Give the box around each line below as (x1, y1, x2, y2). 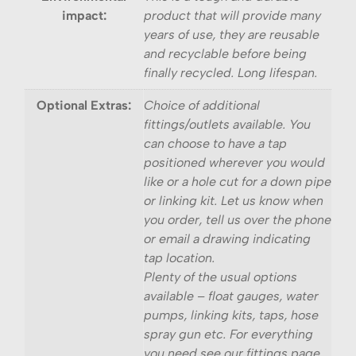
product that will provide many (144, 7, 321, 23)
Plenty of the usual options (144, 269, 297, 284)
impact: (61, 7, 106, 23)
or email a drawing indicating (144, 230, 311, 246)
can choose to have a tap (144, 135, 287, 151)
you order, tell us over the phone (144, 211, 331, 227)
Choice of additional (144, 97, 260, 113)
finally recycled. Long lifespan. (144, 64, 318, 80)
